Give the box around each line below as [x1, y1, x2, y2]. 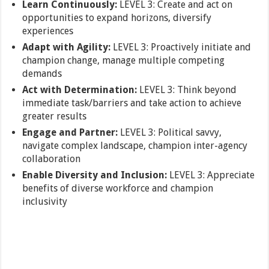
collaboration [22, 153, 81, 165]
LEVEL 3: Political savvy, [120, 127, 222, 138]
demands [22, 68, 62, 79]
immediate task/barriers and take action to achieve [22, 97, 242, 109]
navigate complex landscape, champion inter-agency [22, 140, 248, 151]
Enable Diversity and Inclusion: [22, 169, 170, 181]
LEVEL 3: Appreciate [169, 169, 255, 181]
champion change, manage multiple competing [22, 55, 225, 66]
